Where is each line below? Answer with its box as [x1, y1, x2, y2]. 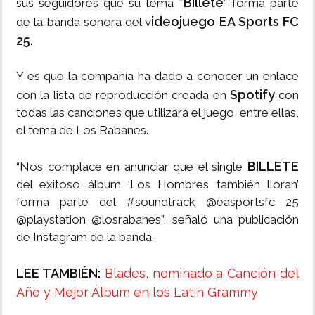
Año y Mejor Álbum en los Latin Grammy [16, 285, 258, 300]
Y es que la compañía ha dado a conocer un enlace [16, 69, 299, 84]
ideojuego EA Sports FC [151, 14, 299, 30]
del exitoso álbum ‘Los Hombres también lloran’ [16, 177, 299, 192]
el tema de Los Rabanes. [16, 123, 148, 138]
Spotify [226, 87, 278, 103]
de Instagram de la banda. [16, 230, 154, 245]
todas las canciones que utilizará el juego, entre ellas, [16, 105, 299, 120]
